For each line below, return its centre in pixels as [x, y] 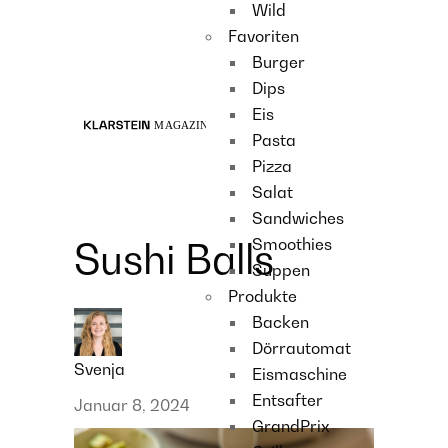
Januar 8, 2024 [132, 405]
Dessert [119, 77]
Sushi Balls [174, 259]
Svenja [99, 369]
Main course [136, 45]
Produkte [262, 296]
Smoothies [292, 244]
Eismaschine [299, 374]
